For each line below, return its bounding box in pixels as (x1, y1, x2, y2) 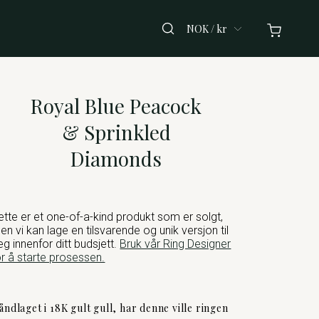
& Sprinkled (61, 119, 171, 145)
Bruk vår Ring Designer (120, 236, 231, 251)
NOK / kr (186, 21, 227, 36)
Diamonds (70, 145, 162, 172)
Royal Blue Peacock (31, 93, 202, 119)
